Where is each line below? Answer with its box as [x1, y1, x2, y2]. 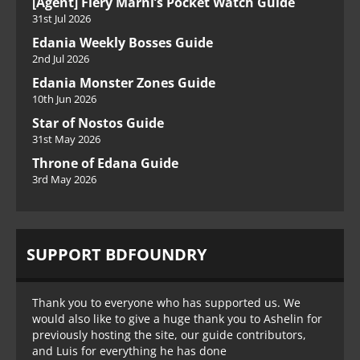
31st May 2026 [32, 132, 100, 147]
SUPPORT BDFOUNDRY [27, 243, 207, 266]
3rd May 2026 [32, 172, 96, 187]
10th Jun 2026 [32, 92, 96, 107]
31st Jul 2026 [32, 11, 91, 27]
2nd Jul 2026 [32, 51, 89, 67]
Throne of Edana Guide [32, 154, 178, 173]
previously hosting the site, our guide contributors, [32, 327, 306, 343]
